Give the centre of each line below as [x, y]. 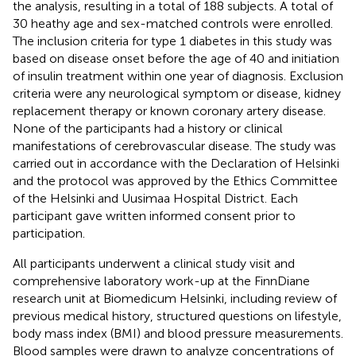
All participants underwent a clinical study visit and [154, 263]
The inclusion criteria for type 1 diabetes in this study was [172, 41]
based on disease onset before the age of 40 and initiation [176, 58]
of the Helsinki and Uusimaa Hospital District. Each [155, 198]
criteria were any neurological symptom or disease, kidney [177, 93]
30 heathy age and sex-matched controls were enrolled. [173, 23]
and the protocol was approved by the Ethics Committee [175, 180]
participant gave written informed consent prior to [154, 215]
